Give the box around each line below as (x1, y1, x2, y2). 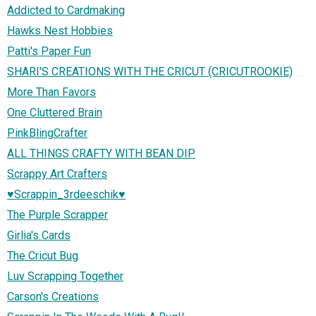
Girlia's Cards (7, 228, 71, 242)
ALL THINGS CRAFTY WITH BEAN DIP (7, 146, 195, 160)
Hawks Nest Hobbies (7, 23, 113, 37)
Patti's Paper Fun (7, 44, 91, 58)
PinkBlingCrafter (7, 126, 87, 140)
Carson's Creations (7, 289, 99, 303)
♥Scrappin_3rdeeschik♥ (7, 187, 126, 201)
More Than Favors (7, 85, 96, 99)
